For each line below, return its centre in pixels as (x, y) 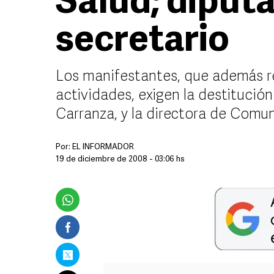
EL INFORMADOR (103, 147)
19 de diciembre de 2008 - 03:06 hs (120, 159)
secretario (143, 42)
